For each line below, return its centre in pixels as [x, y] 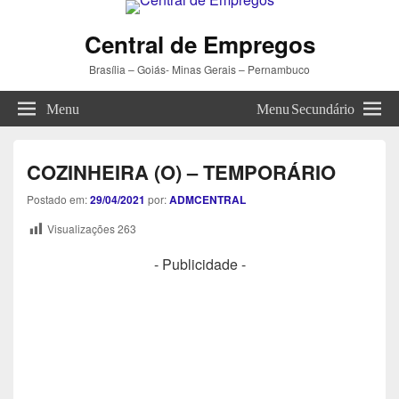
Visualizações [81, 228]
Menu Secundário [305, 107]
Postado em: [58, 199]
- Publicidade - [199, 264]
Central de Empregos [199, 44]
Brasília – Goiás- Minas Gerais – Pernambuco [199, 69]
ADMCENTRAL [208, 199]
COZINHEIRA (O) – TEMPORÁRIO [181, 172]
